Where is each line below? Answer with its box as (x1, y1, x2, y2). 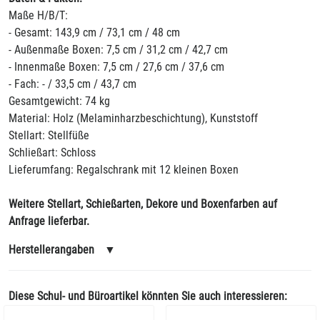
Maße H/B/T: (9, 9, 68, 22)
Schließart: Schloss (9, 146, 96, 159)
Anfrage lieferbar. (9, 214, 89, 228)
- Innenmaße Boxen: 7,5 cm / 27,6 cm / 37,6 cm (9, 60, 224, 74)
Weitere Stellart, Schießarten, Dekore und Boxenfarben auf (9, 197, 277, 211)
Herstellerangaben (9, 243, 97, 256)
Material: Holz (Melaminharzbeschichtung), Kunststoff (9, 111, 258, 125)
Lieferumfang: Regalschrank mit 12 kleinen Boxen (9, 163, 239, 176)
